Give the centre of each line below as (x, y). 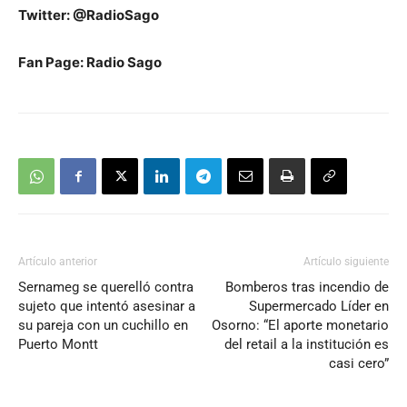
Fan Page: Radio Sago (90, 62)
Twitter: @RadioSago (89, 15)
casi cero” (359, 363)
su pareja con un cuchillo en (103, 325)
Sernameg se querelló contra (106, 287)
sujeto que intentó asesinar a (107, 306)
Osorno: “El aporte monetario (300, 325)
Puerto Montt (58, 344)
